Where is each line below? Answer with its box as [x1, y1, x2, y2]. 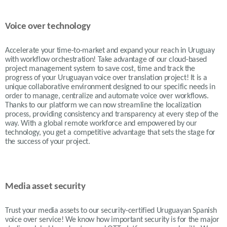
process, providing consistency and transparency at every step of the [5, 110, 218, 119]
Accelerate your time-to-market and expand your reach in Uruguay [5, 46, 215, 55]
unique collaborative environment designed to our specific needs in [5, 83, 215, 91]
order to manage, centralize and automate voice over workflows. [5, 92, 209, 100]
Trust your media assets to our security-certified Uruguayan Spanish [5, 206, 217, 215]
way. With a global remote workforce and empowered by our [5, 119, 197, 128]
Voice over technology [5, 21, 91, 31]
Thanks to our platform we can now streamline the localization [5, 101, 201, 109]
